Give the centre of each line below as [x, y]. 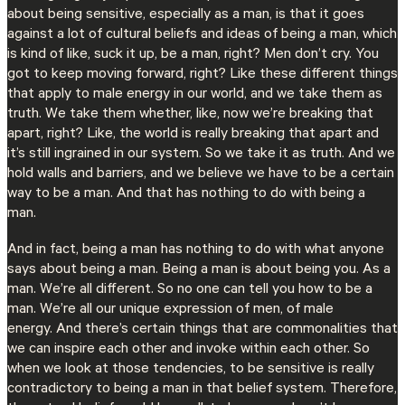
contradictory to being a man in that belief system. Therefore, [202, 390]
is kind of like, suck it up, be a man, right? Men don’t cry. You [193, 56]
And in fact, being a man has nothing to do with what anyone [196, 251]
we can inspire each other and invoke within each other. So [188, 350]
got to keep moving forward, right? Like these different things [202, 75]
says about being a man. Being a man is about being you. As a [199, 271]
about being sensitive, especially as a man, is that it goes [186, 16]
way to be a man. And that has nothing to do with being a [186, 195]
